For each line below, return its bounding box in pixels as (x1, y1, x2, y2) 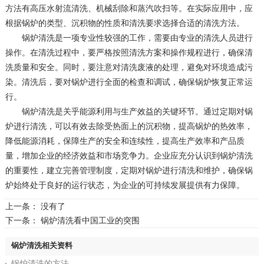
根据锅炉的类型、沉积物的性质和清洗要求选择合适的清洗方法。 (5, 18, 245, 28)
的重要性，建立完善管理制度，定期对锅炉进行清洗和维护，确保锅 (5, 165, 253, 175)
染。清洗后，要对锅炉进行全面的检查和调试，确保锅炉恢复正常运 (5, 77, 253, 87)
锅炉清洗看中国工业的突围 (40, 215, 140, 225)
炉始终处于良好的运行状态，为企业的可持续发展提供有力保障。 (5, 180, 245, 190)
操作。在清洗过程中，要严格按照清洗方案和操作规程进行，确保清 (5, 47, 253, 57)
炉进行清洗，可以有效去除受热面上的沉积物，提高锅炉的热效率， (5, 121, 253, 131)
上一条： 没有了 (5, 201, 65, 211)
